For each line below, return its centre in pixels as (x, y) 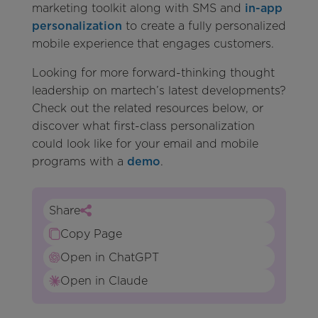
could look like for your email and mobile (145, 144)
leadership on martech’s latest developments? (159, 91)
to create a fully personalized (204, 26)
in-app (263, 9)
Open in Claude (104, 281)
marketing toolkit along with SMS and (138, 9)
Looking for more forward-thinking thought (153, 73)
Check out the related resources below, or (147, 109)
